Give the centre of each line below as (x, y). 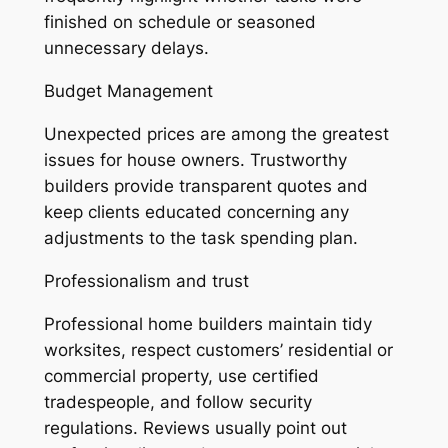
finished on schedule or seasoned (179, 22)
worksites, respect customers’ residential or (218, 349)
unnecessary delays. (126, 48)
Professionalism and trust (146, 280)
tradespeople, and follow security (177, 401)
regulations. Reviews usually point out (195, 427)
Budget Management (128, 91)
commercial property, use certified (181, 375)
